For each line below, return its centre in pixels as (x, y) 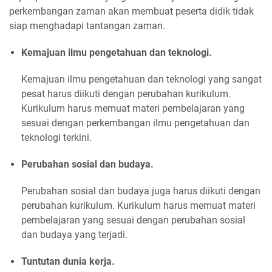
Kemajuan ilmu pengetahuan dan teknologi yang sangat (141, 80)
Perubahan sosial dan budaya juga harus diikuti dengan (141, 191)
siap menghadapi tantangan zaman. (87, 26)
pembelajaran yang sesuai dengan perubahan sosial (133, 220)
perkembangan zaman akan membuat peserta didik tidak (131, 12)
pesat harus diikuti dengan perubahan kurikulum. (126, 94)
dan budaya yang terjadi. (74, 235)
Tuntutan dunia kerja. (68, 262)
